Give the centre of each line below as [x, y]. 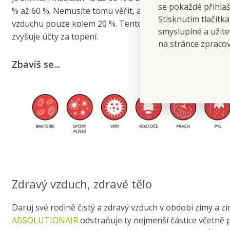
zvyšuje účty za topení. [55, 36]
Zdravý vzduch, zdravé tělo [82, 184]
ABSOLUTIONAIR [45, 221]
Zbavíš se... [36, 64]
